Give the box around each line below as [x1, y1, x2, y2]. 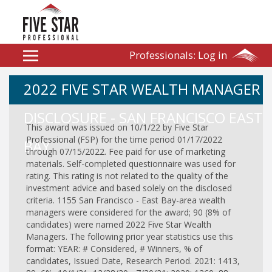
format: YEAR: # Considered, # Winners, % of [26, 243, 202, 255]
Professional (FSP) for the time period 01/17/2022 [26, 134, 222, 146]
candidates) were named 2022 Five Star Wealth [26, 219, 211, 231]
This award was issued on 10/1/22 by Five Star [26, 121, 208, 134]
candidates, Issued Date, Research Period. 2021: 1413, [26, 255, 240, 267]
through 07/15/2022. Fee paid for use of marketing [26, 146, 225, 158]
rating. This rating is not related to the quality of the [26, 170, 228, 182]
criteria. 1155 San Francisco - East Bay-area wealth [26, 194, 225, 206]
